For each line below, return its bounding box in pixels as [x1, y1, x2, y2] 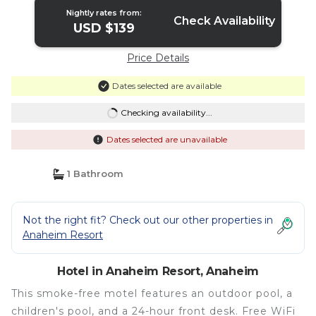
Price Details [127, 51, 189, 64]
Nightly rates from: [66, 8, 142, 18]
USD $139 [73, 20, 135, 36]
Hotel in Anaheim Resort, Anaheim [57, 265, 259, 278]
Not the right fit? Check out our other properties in [23, 214, 273, 226]
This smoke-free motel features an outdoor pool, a [11, 287, 293, 300]
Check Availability [173, 14, 275, 28]
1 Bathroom [63, 168, 123, 179]
